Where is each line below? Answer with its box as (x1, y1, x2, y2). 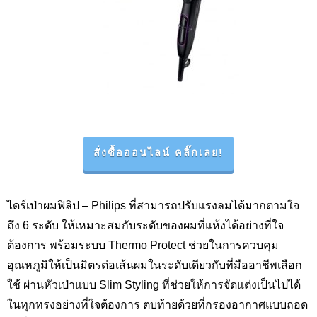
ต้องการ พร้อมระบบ (7, 239, 108, 251)
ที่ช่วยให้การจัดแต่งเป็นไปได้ (162, 279, 301, 291)
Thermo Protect (108, 239, 188, 251)
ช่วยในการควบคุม (188, 239, 279, 251)
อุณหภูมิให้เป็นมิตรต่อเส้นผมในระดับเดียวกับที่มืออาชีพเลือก (7, 259, 302, 271)
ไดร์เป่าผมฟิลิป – (7, 200, 91, 212)
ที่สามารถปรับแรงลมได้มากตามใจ (126, 200, 299, 212)
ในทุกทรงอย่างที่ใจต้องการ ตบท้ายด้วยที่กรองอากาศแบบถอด (7, 299, 308, 311)
